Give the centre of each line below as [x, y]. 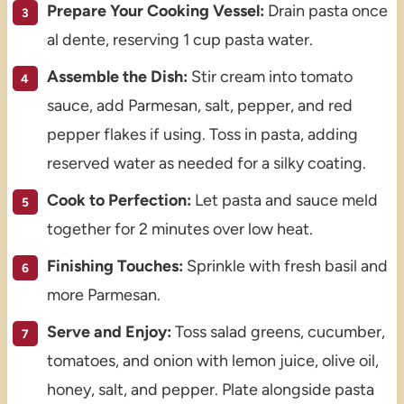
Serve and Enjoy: [109, 332]
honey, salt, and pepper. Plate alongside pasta [210, 390]
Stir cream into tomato [270, 77]
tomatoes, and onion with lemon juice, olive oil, [212, 361]
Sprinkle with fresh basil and [285, 266]
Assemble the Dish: [117, 77]
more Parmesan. [103, 295]
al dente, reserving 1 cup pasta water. [179, 40]
